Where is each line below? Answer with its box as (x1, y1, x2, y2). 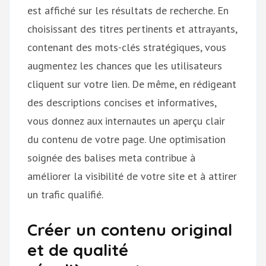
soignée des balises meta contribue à (27, 150, 195, 164)
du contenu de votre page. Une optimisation (27, 132, 226, 146)
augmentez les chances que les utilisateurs (27, 58, 222, 72)
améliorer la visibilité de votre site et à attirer (27, 169, 237, 183)
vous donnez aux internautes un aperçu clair (27, 113, 225, 128)
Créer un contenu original (27, 218, 232, 240)
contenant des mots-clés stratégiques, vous (27, 40, 226, 54)
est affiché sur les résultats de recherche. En (27, 3, 229, 17)
